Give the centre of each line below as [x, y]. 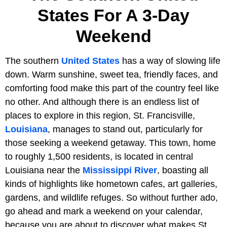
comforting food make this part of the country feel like [112, 88]
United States [90, 61]
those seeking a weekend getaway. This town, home [110, 143]
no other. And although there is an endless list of [102, 102]
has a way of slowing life [170, 61]
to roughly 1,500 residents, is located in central [99, 157]
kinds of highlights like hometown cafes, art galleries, [111, 184]
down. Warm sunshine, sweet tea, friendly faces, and [111, 75]
